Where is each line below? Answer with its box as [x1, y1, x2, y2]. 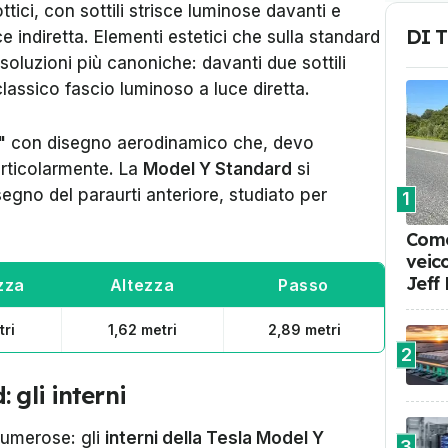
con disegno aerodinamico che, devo [6, 133, 314, 153]
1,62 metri [108, 321, 177, 338]
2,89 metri [267, 321, 341, 338]
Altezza [109, 275, 175, 295]
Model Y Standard [143, 159, 292, 179]
